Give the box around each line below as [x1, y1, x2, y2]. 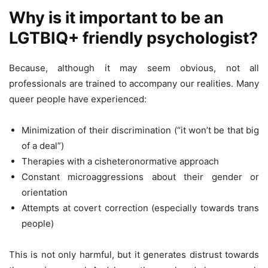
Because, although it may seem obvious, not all [9, 62, 259, 74]
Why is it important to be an [9, 7, 224, 28]
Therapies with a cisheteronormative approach [22, 155, 219, 167]
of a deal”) [22, 139, 64, 151]
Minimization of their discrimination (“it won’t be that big [22, 124, 259, 136]
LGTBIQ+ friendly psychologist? [9, 28, 258, 48]
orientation [22, 186, 68, 198]
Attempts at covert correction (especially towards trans [22, 202, 259, 214]
